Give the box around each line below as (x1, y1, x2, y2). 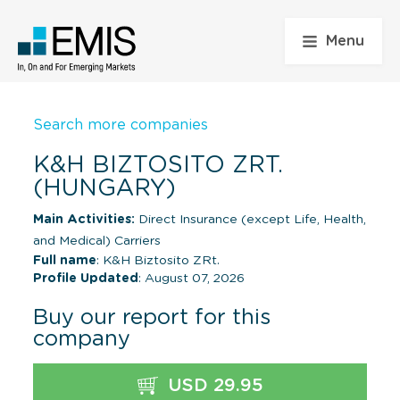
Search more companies (33, 117, 208, 132)
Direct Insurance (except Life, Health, (135, 212, 366, 226)
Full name (33, 254, 96, 267)
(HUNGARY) (33, 176, 176, 200)
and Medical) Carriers (33, 234, 161, 247)
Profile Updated (33, 271, 138, 285)
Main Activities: (33, 212, 135, 226)
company (33, 328, 130, 350)
